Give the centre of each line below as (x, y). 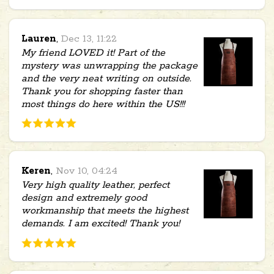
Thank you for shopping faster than (102, 92)
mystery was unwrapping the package (109, 66)
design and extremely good (84, 198)
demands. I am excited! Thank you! (101, 224)
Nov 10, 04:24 (87, 171)
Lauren (39, 39)
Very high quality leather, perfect (95, 185)
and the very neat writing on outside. (106, 79)
